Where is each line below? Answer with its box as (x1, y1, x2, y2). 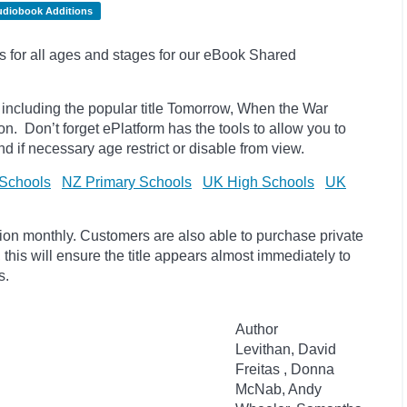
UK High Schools (203, 174, 314, 190)
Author (235, 322, 278, 337)
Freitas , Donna (235, 362, 334, 377)
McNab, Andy (235, 382, 322, 397)
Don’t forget (25, 121, 99, 136)
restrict (126, 141, 173, 156)
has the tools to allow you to (168, 121, 346, 136)
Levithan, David (235, 342, 336, 357)
